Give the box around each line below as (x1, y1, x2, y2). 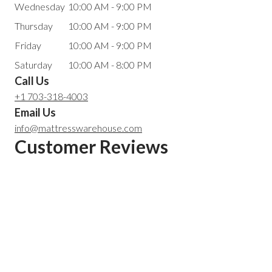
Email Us (15, 105, 56, 119)
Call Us (15, 73, 49, 87)
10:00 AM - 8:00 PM (68, 58, 152, 70)
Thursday (15, 19, 53, 32)
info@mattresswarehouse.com (15, 121, 142, 134)
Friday (15, 39, 41, 51)
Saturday (15, 58, 52, 70)
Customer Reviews (15, 135, 168, 157)
